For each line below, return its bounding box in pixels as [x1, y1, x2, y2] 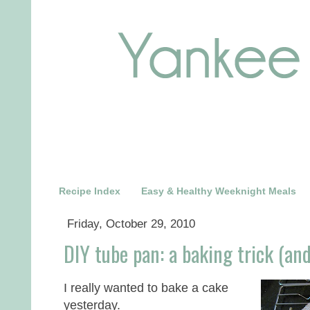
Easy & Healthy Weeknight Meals [141, 185, 296, 197]
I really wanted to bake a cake [64, 280, 228, 295]
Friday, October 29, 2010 [66, 217, 195, 230]
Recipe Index [59, 185, 120, 197]
